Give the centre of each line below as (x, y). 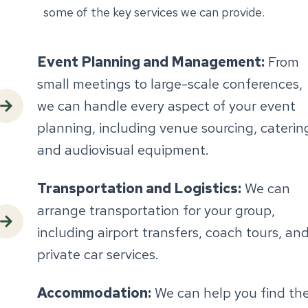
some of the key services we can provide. (154, 12)
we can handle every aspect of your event (166, 106)
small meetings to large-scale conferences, (170, 84)
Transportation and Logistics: (139, 188)
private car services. (98, 254)
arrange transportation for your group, (156, 210)
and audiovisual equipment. (123, 150)
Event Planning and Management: (151, 62)
